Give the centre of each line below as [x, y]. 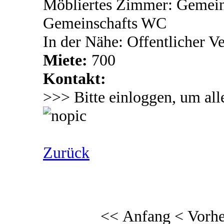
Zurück [66, 152]
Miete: [67, 60]
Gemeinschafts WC [105, 23]
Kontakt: [74, 78]
